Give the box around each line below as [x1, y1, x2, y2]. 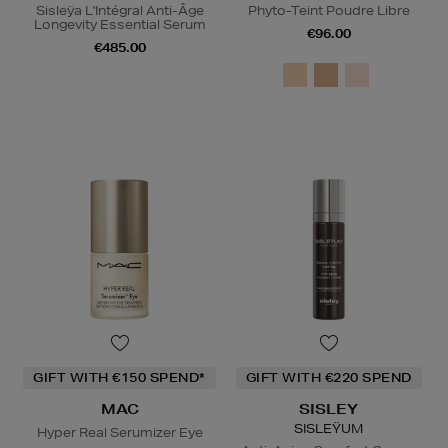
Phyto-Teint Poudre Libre [247, 2, 410, 20]
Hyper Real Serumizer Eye [36, 424, 203, 442]
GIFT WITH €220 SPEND [245, 369, 412, 387]
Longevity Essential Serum [33, 16, 206, 34]
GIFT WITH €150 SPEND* [33, 369, 206, 387]
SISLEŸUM [294, 420, 363, 438]
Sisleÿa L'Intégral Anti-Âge [35, 2, 204, 20]
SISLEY [299, 400, 358, 419]
